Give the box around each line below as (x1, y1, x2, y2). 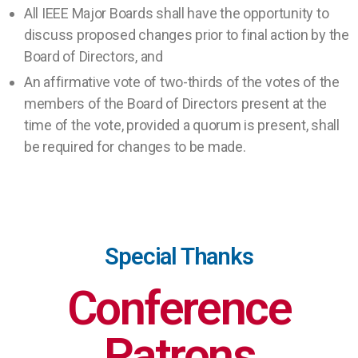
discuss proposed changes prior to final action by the (24, 26, 349, 43)
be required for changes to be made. (24, 137, 246, 155)
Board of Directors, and (24, 47, 169, 65)
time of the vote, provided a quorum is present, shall (24, 116, 340, 133)
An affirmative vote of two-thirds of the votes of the (24, 73, 340, 90)
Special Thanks (105, 243, 253, 271)
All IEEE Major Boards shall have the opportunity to (24, 4, 329, 22)
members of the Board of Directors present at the (24, 94, 328, 112)
